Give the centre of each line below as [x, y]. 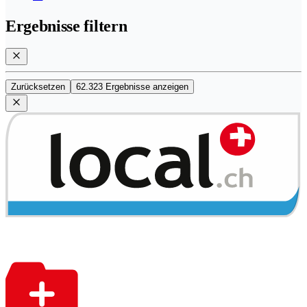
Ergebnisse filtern [66, 26]
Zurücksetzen [38, 86]
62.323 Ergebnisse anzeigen [132, 86]
